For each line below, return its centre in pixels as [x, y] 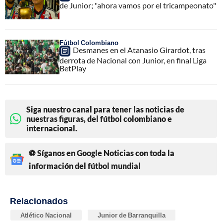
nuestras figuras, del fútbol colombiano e [99, 119]
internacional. [52, 128]
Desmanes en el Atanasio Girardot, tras [139, 50]
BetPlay [73, 68]
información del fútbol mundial [85, 166]
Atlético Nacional [46, 215]
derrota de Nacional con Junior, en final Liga [133, 60]
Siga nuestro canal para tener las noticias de [105, 110]
